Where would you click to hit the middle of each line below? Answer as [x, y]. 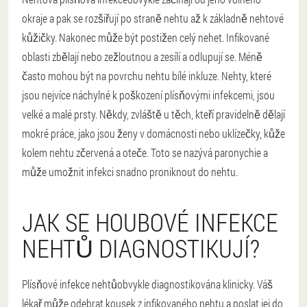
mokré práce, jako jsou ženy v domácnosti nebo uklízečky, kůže [153, 134]
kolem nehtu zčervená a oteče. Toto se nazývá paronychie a [145, 153]
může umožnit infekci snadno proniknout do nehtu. [130, 172]
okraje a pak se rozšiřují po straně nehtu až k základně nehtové [153, 19]
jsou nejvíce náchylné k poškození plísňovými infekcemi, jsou [148, 95]
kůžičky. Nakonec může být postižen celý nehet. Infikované [146, 38]
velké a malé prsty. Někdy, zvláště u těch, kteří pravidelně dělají [153, 114]
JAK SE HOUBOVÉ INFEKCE [150, 222]
